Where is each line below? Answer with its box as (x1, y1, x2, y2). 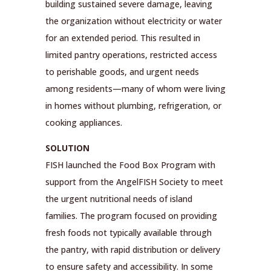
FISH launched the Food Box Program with (45, 159, 215, 171)
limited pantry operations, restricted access (45, 49, 217, 61)
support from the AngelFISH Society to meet (45, 176, 223, 188)
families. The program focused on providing (45, 210, 217, 222)
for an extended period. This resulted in (45, 32, 200, 44)
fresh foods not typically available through (45, 227, 212, 239)
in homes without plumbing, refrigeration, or (45, 100, 221, 112)
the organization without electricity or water (45, 15, 222, 27)
